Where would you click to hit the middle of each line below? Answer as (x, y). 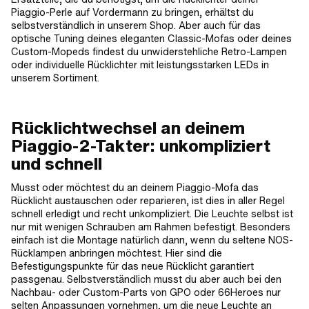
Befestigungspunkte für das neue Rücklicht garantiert (132, 266)
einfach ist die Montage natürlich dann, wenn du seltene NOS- (152, 240)
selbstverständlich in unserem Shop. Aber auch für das (136, 25)
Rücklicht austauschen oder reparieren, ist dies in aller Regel (148, 200)
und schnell (57, 163)
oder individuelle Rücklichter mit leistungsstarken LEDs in (140, 64)
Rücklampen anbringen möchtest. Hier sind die (117, 253)
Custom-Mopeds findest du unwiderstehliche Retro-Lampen (149, 51)
